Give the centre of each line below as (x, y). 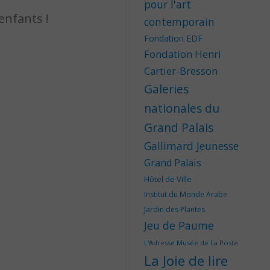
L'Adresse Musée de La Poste (191, 243)
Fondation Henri (183, 54)
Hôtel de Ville (168, 179)
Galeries (166, 89)
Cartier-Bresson (181, 71)
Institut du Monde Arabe (186, 195)
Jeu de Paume (179, 226)
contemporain (179, 22)
